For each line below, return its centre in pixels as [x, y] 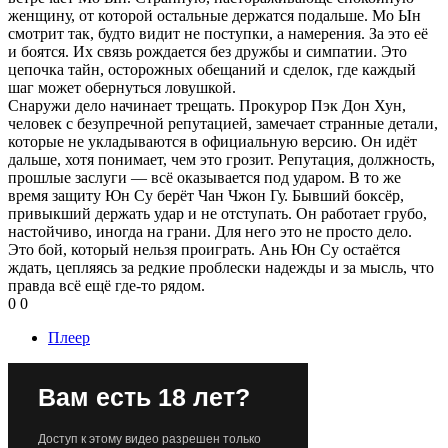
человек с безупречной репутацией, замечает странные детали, [223, 123]
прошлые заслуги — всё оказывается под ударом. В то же [204, 177]
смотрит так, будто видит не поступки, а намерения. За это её [218, 33]
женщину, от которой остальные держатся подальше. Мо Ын [214, 15]
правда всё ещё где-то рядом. [106, 285]
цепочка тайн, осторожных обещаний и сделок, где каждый [212, 69]
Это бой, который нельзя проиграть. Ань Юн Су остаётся [204, 249]
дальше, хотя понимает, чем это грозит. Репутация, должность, [221, 159]
